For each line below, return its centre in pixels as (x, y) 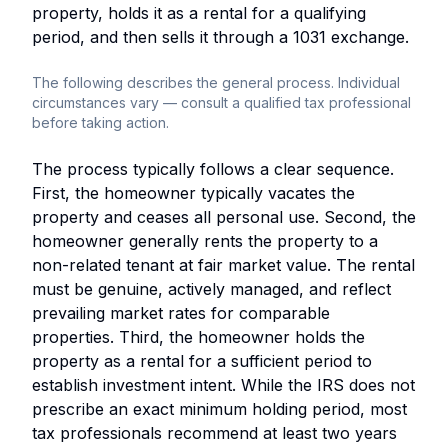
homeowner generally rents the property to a (205, 240)
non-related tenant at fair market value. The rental (223, 264)
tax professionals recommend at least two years (214, 432)
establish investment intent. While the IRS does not (223, 384)
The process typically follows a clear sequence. (213, 168)
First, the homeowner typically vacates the (193, 192)
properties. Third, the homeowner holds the (198, 336)
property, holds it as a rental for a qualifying (199, 12)
